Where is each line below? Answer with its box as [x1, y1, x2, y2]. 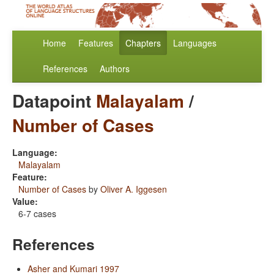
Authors [100, 62, 130, 75]
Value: [12, 195, 38, 208]
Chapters [125, 37, 161, 50]
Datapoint [12, 88, 96, 114]
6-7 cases [18, 207, 56, 220]
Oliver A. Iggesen [100, 183, 167, 196]
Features [78, 37, 113, 50]
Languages [173, 37, 217, 50]
